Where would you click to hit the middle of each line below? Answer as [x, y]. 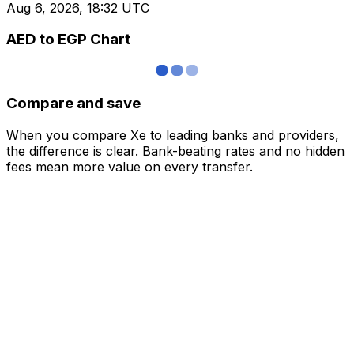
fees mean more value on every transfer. [130, 166]
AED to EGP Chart [68, 40]
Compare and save [73, 103]
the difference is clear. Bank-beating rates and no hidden [175, 151]
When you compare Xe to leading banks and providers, [173, 135]
